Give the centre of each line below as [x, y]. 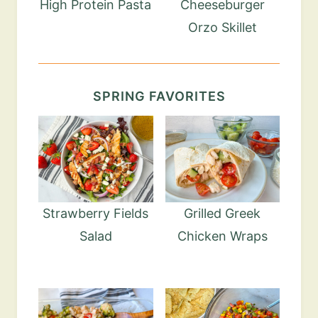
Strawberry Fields [96, 213]
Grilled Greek [223, 213]
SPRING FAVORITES [159, 97]
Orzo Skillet [222, 28]
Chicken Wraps [222, 236]
